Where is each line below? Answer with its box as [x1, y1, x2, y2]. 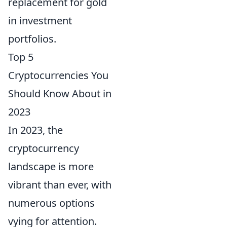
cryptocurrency [8, 141, 79, 155]
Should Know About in [8, 86, 111, 100]
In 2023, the [8, 123, 63, 137]
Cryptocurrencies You [8, 68, 108, 82]
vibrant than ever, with [8, 177, 111, 192]
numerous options [8, 196, 95, 210]
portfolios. [8, 31, 56, 46]
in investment [8, 13, 72, 27]
